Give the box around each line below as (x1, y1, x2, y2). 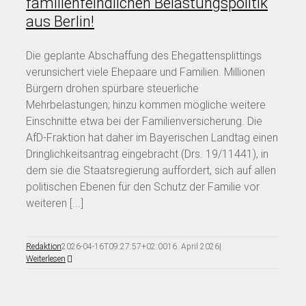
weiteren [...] (26, 196, 83, 210)
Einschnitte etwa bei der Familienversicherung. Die (26, 114, 262, 128)
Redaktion (26, 241, 61, 251)
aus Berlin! (26, 12, 94, 30)
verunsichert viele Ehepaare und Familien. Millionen (26, 65, 265, 79)
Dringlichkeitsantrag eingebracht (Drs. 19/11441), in (26, 147, 268, 161)
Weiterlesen (26, 253, 66, 264)
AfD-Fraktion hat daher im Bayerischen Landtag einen (26, 130, 278, 144)
